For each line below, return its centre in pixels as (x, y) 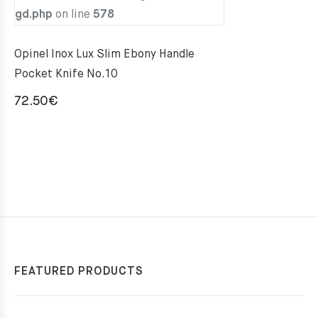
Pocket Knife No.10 (66, 74)
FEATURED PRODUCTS (79, 272)
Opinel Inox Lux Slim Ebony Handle (104, 54)
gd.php (34, 15)
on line (73, 15)
